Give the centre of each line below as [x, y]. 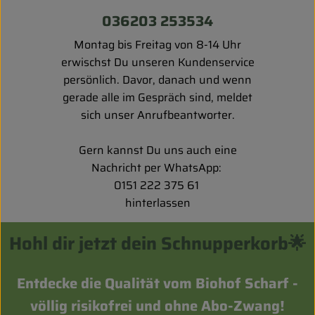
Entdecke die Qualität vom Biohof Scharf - [157, 283]
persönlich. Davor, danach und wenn [157, 79]
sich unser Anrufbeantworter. [157, 115]
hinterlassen [157, 202]
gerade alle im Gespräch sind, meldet [157, 97]
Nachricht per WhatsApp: [157, 167]
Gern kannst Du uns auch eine [157, 150]
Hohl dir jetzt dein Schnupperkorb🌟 [157, 243]
